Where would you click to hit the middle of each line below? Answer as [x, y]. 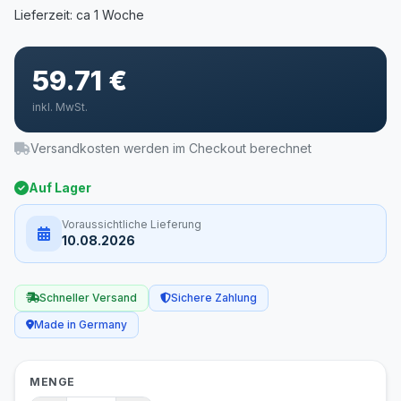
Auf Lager [60, 188]
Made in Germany [81, 324]
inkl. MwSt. [60, 107]
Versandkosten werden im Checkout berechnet [171, 148]
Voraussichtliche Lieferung [132, 224]
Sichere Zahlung [214, 298]
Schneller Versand [88, 298]
